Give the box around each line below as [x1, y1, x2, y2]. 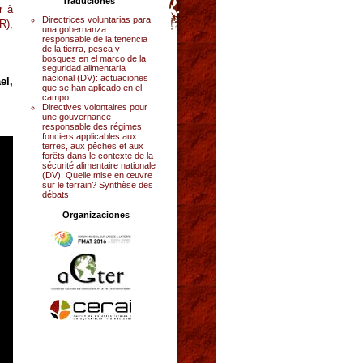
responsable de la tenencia [42, 33, 147, 44]
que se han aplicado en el [42, 82, 142, 92]
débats [42, 189, 69, 199]
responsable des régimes [42, 121, 142, 131]
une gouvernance [42, 111, 111, 122]
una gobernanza [42, 23, 106, 34]
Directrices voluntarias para [42, 14, 151, 24]
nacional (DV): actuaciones [42, 72, 148, 83]
